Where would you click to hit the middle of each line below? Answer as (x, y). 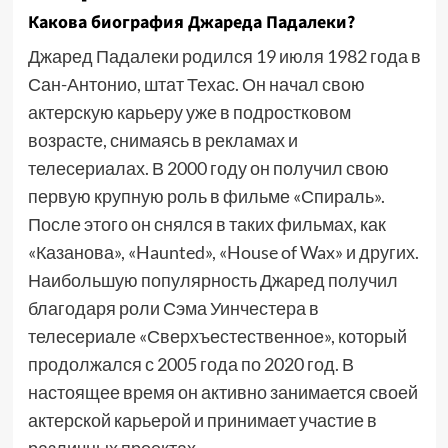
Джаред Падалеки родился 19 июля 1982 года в (224, 56)
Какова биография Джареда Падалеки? (191, 22)
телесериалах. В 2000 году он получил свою (208, 168)
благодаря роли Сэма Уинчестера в (173, 308)
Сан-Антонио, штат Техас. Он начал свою (196, 84)
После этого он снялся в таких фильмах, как (206, 224)
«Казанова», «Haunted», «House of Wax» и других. (223, 252)
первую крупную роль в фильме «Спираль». (206, 196)
